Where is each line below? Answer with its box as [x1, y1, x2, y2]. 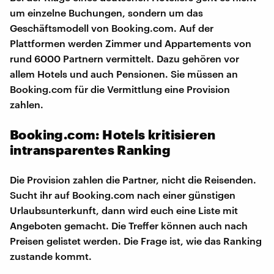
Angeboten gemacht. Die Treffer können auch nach [10, 219, 248, 231]
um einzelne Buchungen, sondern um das [10, 6, 203, 18]
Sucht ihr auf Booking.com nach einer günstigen [10, 188, 235, 201]
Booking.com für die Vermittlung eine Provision [10, 83, 230, 95]
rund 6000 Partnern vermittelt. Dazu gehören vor [10, 52, 239, 64]
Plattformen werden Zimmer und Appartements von [10, 37, 251, 49]
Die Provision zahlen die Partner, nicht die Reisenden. [10, 173, 256, 185]
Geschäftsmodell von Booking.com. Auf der [10, 21, 213, 34]
